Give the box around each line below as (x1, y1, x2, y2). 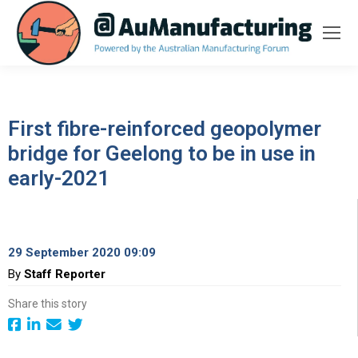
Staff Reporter (24, 266, 105, 281)
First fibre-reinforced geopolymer (8, 116, 321, 141)
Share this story (8, 296, 87, 310)
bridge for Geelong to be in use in (8, 141, 316, 165)
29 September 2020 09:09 (8, 245, 156, 260)
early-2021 (8, 165, 109, 190)
